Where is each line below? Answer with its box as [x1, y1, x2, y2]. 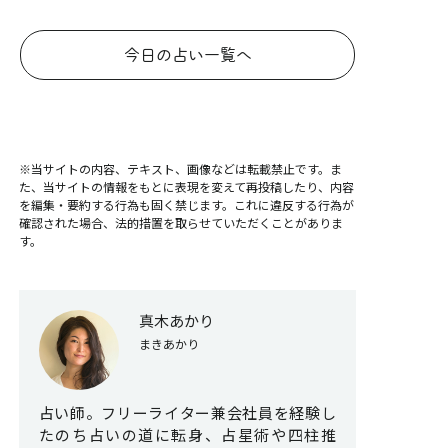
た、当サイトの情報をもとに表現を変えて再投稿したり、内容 [18, 178, 354, 196]
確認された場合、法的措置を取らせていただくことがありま [18, 214, 343, 232]
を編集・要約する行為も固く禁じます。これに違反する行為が [18, 196, 354, 214]
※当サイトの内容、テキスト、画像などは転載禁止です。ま [18, 160, 342, 178]
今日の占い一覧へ [123, 45, 252, 66]
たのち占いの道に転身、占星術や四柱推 [38, 424, 336, 446]
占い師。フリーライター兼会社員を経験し [38, 402, 336, 424]
